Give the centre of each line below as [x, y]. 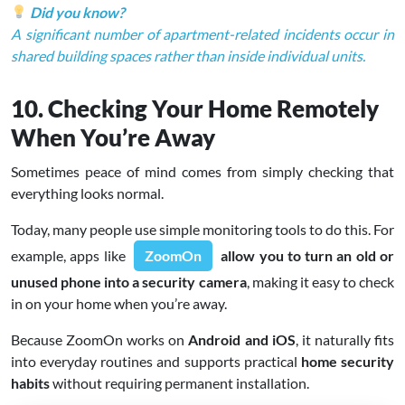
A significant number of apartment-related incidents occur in [202, 33]
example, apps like [70, 255]
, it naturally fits [345, 339]
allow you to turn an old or [306, 255]
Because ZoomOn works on [100, 339]
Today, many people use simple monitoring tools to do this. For [202, 229]
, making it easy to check [320, 281]
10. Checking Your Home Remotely [195, 108]
